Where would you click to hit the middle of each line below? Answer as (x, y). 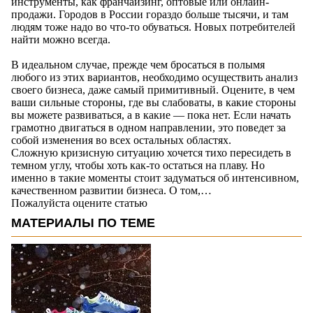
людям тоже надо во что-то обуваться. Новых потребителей (153, 27)
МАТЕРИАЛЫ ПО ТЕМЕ (83, 223)
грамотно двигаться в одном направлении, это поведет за (148, 128)
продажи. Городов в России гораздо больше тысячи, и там (150, 15)
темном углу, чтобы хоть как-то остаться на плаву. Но (138, 166)
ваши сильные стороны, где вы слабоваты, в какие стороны (154, 103)
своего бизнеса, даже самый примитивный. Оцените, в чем (153, 90)
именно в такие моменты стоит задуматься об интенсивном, (155, 178)
